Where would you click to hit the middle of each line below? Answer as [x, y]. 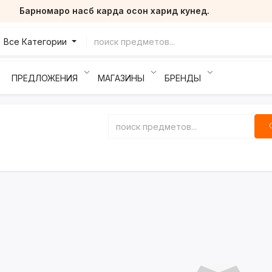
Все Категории [37, 42]
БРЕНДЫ [183, 78]
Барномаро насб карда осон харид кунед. [115, 11]
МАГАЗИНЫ [121, 78]
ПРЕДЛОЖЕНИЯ [45, 78]
